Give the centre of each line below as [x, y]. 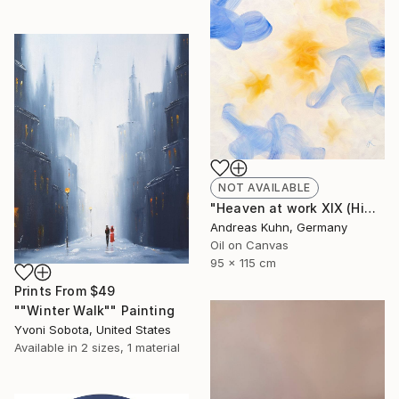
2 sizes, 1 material [130, 347]
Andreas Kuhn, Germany [279, 228]
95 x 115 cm [243, 263]
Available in [48, 347]
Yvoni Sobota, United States [93, 329]
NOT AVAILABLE [265, 188]
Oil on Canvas [249, 245]
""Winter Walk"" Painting [94, 310]
